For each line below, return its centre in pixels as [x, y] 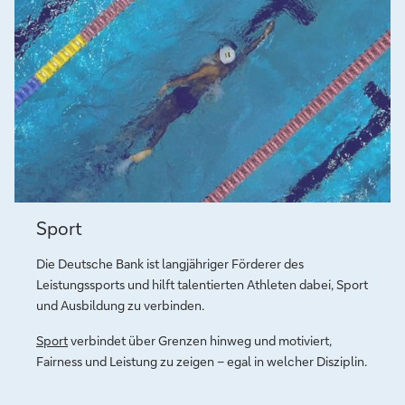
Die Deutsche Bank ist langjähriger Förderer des [170, 264]
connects [75, 241]
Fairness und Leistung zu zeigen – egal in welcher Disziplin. [202, 362]
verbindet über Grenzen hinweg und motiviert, [200, 341]
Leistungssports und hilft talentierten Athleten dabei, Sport [202, 285]
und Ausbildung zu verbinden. [120, 306]
